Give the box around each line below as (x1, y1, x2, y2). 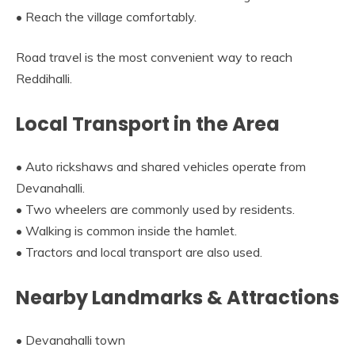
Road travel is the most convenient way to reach (16, 48, 292, 65)
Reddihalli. (16, 70, 72, 86)
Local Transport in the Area (16, 110, 280, 137)
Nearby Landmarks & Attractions (16, 284, 339, 311)
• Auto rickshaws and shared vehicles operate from (16, 158, 306, 174)
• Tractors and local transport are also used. (16, 243, 262, 260)
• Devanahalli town (16, 331, 125, 348)
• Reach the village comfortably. (16, 8, 197, 25)
